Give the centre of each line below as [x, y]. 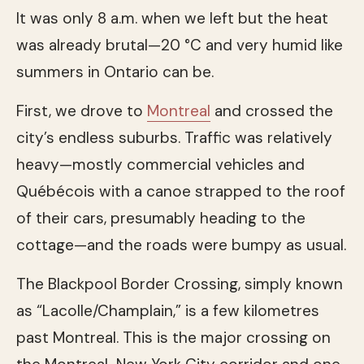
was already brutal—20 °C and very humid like [180, 45]
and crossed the [272, 110]
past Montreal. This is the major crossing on [173, 337]
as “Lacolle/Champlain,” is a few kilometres [168, 310]
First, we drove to [82, 110]
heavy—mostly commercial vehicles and [160, 164]
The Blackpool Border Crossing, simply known [180, 284]
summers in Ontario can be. [115, 71]
